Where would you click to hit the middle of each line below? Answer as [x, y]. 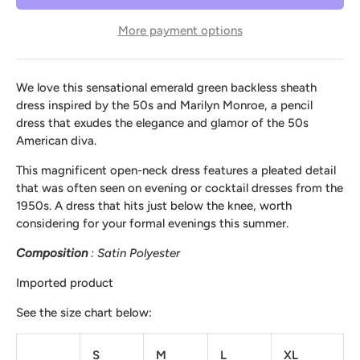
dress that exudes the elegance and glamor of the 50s [162, 123]
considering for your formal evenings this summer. [152, 224]
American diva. [56, 141]
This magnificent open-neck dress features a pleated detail [176, 171]
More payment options [180, 31]
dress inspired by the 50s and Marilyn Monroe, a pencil [164, 106]
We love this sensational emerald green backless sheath [166, 88]
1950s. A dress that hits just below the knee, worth [154, 206]
